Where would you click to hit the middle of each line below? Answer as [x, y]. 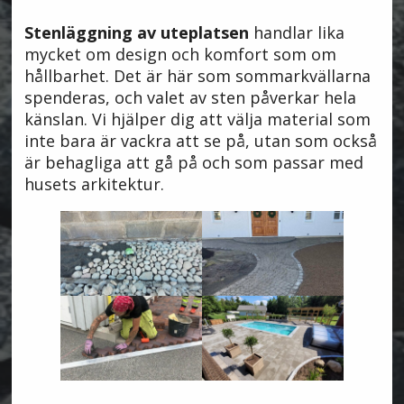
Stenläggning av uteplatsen [136, 33]
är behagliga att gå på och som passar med [193, 163]
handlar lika [296, 33]
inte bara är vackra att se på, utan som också [200, 141]
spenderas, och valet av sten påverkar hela [190, 98]
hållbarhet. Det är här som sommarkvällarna [197, 76]
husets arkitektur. [94, 184]
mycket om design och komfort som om [180, 55]
